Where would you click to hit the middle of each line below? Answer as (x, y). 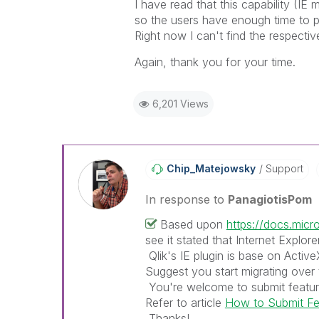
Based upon (193, 224)
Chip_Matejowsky (211, 168)
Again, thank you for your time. (215, 62)
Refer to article (185, 303)
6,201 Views (180, 104)
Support (283, 168)
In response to (186, 199)
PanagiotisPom (270, 199)
